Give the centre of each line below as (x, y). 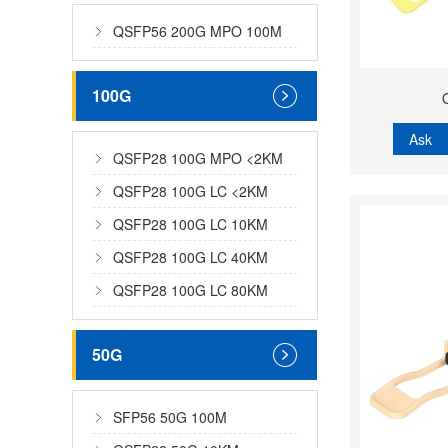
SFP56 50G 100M (170, 417)
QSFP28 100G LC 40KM (190, 257)
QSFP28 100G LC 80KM (190, 290)
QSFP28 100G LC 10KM (190, 224)
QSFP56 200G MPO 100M (197, 31)
